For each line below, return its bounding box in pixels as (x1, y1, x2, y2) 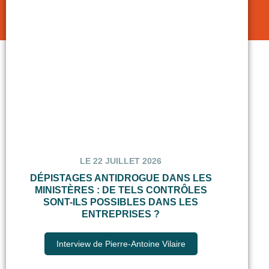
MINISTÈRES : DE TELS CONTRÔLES (34, 185, 207, 196)
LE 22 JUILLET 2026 (80, 156, 162, 166)
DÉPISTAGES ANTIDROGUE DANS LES (29, 173, 212, 184)
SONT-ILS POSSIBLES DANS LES (43, 197, 199, 208)
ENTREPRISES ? (82, 209, 160, 220)
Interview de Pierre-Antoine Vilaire (56, 239, 186, 249)
